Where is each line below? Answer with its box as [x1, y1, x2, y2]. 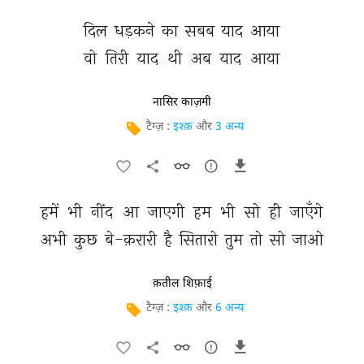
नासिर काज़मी [153, 95, 211, 110]
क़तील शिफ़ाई [152, 276, 212, 291]
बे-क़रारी [104, 229, 161, 249]
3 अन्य [215, 119, 244, 135]
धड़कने [115, 20, 158, 41]
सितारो [179, 229, 222, 249]
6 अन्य [215, 301, 244, 316]
